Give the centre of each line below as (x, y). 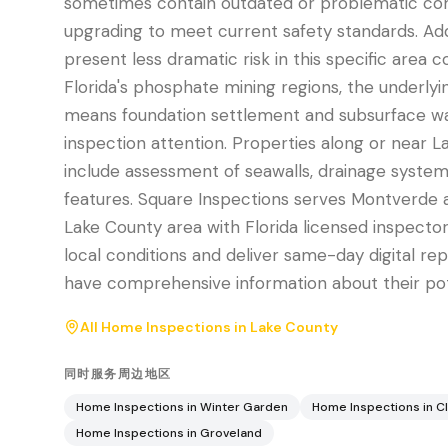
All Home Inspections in (165, 327)
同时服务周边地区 (118, 374)
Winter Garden (244, 407)
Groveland (231, 433)
